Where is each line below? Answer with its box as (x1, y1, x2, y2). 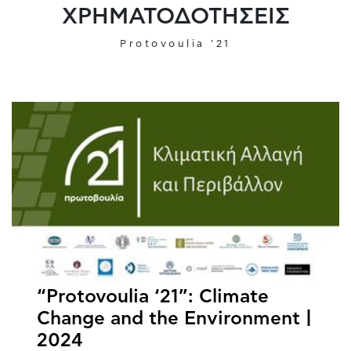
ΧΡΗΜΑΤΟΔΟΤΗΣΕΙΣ (61, 5, 290, 28)
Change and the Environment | (37, 309, 312, 329)
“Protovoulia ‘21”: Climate (37, 288, 269, 307)
